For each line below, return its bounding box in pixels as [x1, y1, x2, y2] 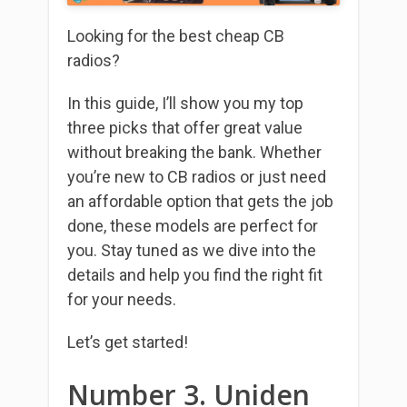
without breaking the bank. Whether [67, 142, 322, 162]
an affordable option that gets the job [67, 191, 333, 211]
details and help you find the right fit [67, 264, 323, 284]
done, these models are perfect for [67, 215, 318, 235]
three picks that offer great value [67, 117, 303, 137]
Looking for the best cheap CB [67, 25, 284, 45]
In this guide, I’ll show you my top [67, 93, 303, 113]
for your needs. [67, 289, 176, 309]
